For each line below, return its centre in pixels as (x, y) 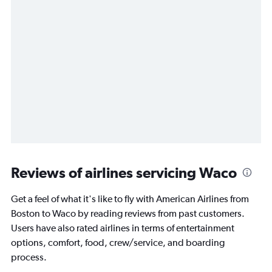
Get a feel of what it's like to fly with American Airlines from (130, 199)
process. (29, 257)
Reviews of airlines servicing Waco (124, 172)
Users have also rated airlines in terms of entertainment (123, 228)
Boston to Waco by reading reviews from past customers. (128, 213)
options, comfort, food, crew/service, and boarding (118, 242)
